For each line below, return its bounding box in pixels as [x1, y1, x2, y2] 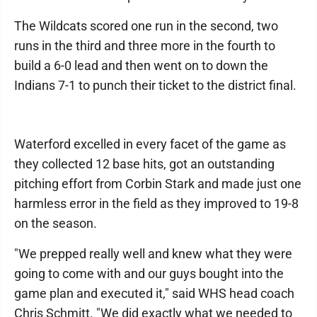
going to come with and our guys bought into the [14, 266, 284, 281]
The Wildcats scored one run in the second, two [14, 18, 278, 33]
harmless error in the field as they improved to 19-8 [14, 196, 299, 211]
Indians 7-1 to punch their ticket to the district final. [14, 78, 296, 93]
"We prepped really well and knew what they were [14, 246, 292, 261]
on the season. [14, 216, 97, 231]
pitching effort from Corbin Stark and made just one [14, 176, 301, 191]
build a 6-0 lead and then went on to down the [14, 58, 268, 73]
